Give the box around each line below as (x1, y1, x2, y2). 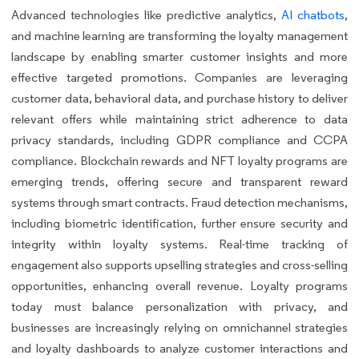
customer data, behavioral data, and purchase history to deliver (11, 91, 348, 107)
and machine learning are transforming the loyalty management (11, 28, 348, 44)
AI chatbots (281, 7, 345, 23)
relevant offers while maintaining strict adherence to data (11, 111, 348, 127)
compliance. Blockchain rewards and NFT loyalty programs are (11, 153, 348, 169)
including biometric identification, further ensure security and (11, 216, 348, 232)
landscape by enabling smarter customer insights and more (11, 49, 348, 65)
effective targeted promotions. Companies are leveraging (11, 70, 348, 86)
